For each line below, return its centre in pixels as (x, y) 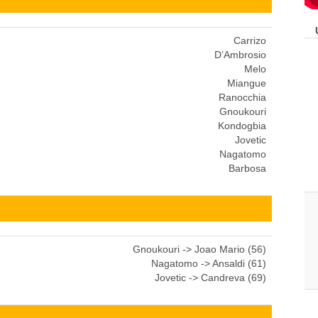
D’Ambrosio (240, 54)
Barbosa (247, 168)
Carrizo (250, 40)
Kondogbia (242, 125)
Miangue (247, 83)
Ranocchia (242, 97)
